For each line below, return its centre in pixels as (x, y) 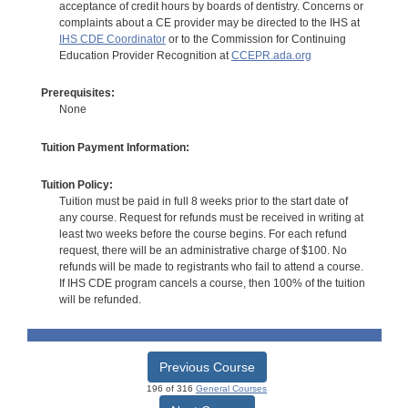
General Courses (231, 389)
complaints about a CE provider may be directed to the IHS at (209, 22)
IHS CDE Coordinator (112, 39)
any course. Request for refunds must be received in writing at (211, 218)
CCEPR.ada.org (271, 55)
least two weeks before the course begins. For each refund (203, 235)
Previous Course (207, 367)
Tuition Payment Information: (115, 147)
